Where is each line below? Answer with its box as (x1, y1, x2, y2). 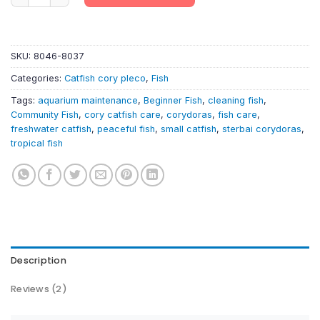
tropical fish (11, 137, 63, 149)
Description (11, 254, 66, 266)
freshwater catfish (11, 123, 91, 134)
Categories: (11, 72, 64, 84)
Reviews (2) (11, 282, 67, 295)
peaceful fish (97, 123, 155, 134)
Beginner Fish (144, 94, 202, 106)
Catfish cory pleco (64, 72, 146, 84)
